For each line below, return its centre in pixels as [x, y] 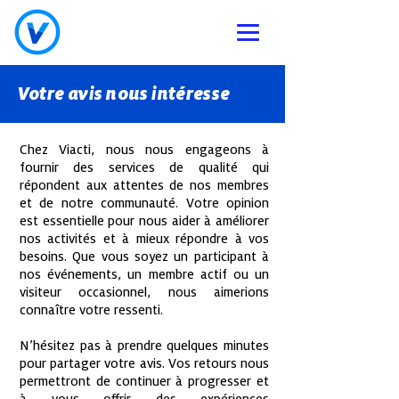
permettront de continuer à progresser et [144, 381]
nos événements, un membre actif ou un [144, 274]
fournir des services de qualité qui [144, 167]
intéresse [191, 94]
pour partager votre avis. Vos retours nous [144, 363]
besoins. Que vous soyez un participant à [144, 256]
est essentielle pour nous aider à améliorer [144, 221]
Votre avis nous [85, 94]
